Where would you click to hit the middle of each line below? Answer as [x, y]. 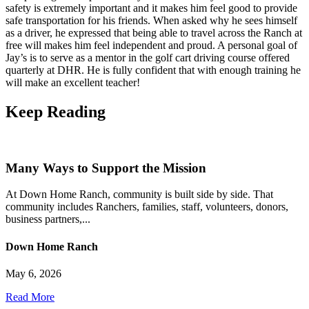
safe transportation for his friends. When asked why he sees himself [151, 21]
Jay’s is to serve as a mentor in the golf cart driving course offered [148, 58]
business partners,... [48, 219]
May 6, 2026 [33, 273]
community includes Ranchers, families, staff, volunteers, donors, [147, 207]
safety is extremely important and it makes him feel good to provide [151, 8]
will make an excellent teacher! [73, 83]
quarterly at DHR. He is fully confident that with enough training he [153, 70]
